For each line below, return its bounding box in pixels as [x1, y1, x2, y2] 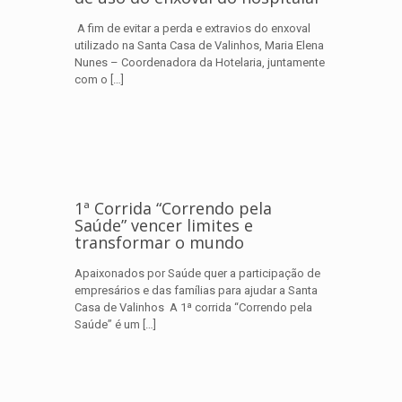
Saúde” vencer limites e [74, 214, 253, 236]
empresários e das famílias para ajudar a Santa [74, 284, 318, 297]
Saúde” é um [74, 318, 140, 331]
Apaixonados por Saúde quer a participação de [74, 267, 320, 280]
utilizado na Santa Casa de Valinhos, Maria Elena [74, 39, 324, 52]
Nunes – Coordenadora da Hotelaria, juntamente [74, 56, 325, 69]
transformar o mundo [74, 232, 244, 253]
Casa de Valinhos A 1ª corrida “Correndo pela [74, 301, 312, 314]
